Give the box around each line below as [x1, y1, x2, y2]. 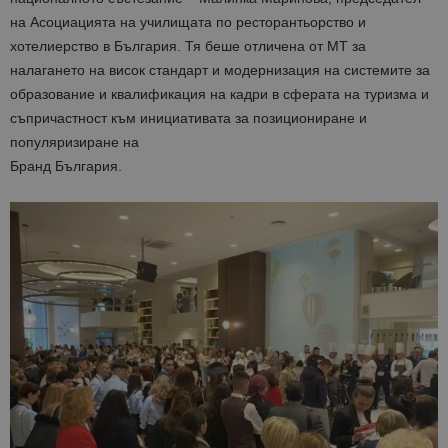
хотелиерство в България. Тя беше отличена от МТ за [10, 38, 366, 55]
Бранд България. [10, 158, 122, 175]
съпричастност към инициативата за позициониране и [10, 110, 367, 127]
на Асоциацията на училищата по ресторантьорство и [10, 14, 366, 31]
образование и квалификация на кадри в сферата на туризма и [10, 86, 429, 103]
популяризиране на [10, 134, 139, 151]
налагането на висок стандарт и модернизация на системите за [10, 62, 430, 79]
